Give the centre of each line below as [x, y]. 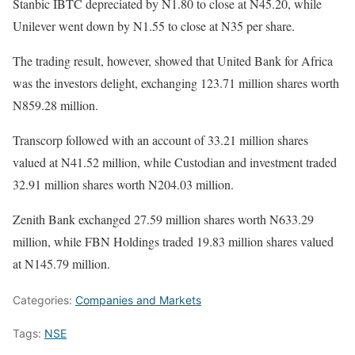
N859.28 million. [55, 105]
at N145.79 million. [61, 263]
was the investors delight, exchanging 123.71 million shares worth [176, 82]
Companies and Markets [138, 300]
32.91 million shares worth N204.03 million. [123, 184]
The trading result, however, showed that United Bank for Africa [173, 60]
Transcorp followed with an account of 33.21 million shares [160, 139]
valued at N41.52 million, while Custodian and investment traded [175, 162]
